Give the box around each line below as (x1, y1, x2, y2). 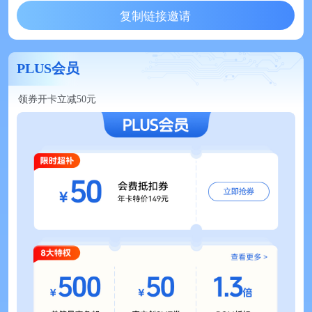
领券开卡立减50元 (18, 93, 97, 104)
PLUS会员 (16, 61, 79, 77)
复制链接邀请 (120, 6, 192, 24)
